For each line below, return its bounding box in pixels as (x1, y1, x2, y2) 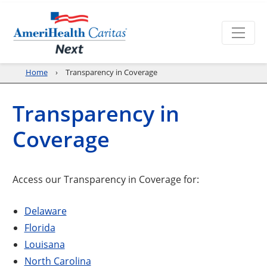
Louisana (24, 237, 65, 250)
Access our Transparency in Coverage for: (13, 172, 200, 185)
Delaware (24, 204, 67, 217)
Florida (24, 221, 55, 234)
